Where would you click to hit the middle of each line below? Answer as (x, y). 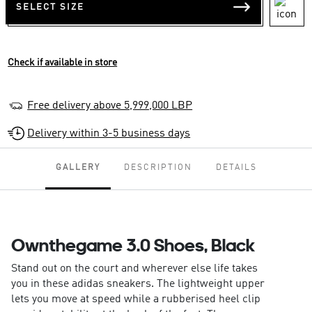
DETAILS (236, 168)
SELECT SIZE (50, 7)
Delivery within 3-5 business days (109, 134)
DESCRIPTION (158, 168)
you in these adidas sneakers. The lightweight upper (138, 284)
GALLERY (78, 168)
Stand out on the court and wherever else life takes (134, 269)
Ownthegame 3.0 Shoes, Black (133, 245)
